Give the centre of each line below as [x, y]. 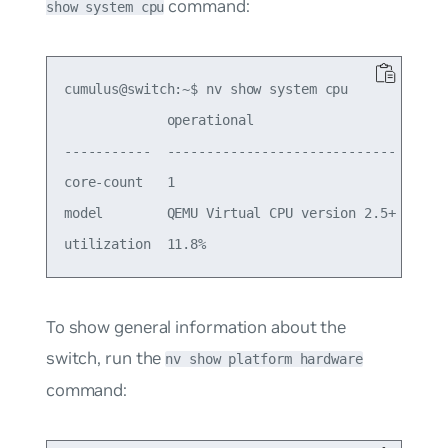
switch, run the [105, 358]
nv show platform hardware [264, 359]
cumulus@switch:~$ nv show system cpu [206, 89]
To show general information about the [196, 327]
